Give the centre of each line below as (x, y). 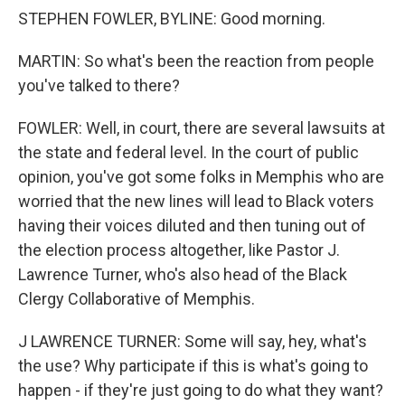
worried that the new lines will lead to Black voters (196, 201)
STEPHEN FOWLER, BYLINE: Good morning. (172, 19)
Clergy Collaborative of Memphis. (137, 299)
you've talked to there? (99, 85)
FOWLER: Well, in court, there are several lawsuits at (202, 128)
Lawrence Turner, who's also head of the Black (183, 274)
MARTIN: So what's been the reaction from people (196, 61)
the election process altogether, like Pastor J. (179, 250)
